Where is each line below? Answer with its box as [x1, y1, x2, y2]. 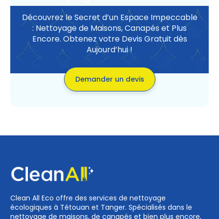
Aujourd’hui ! [87, 44, 132, 56]
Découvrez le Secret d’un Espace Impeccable [22, 12, 197, 23]
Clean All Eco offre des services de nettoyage [10, 193, 166, 203]
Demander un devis [75, 74, 144, 85]
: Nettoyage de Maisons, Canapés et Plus [32, 22, 187, 34]
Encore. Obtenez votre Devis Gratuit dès [32, 33, 187, 45]
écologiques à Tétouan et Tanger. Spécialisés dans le [10, 202, 193, 213]
